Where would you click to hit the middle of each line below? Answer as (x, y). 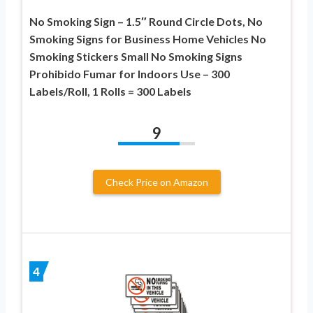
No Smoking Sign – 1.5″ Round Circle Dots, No (146, 22)
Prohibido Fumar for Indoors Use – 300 (130, 74)
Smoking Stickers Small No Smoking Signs (136, 57)
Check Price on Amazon (156, 182)
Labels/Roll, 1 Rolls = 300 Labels (110, 92)
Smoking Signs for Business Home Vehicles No (148, 39)
